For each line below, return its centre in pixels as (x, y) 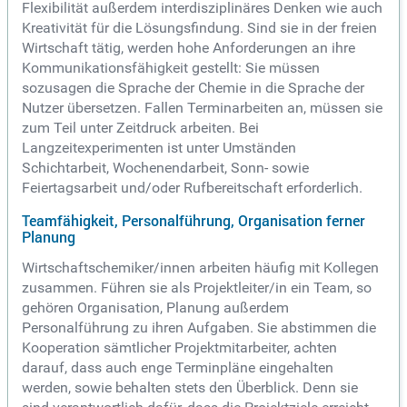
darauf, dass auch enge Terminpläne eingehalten (178, 368)
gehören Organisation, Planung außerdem (155, 308)
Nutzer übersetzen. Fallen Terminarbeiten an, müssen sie (202, 108)
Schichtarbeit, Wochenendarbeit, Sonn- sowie (165, 168)
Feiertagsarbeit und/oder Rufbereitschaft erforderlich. (192, 188)
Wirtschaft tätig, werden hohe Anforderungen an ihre (189, 48)
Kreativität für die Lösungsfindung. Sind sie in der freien (199, 28)
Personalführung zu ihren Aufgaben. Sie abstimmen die (199, 328)
